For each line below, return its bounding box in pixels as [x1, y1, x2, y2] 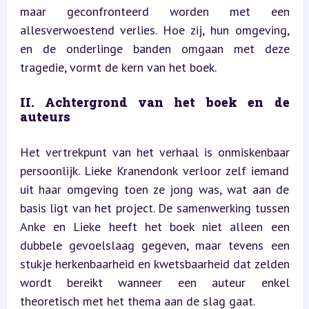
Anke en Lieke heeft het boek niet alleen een [19, 218, 290, 235]
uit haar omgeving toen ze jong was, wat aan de [19, 181, 290, 197]
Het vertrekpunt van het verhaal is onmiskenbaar [19, 143, 290, 160]
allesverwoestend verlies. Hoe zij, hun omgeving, [19, 21, 290, 38]
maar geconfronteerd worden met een [19, 3, 290, 19]
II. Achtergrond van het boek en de [19, 93, 290, 110]
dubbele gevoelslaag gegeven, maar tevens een [19, 237, 290, 253]
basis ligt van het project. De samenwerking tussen [19, 199, 290, 216]
